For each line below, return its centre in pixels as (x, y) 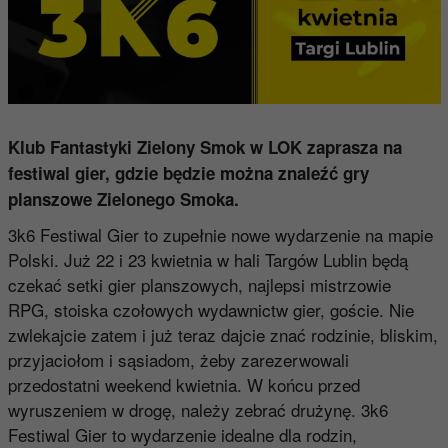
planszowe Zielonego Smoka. (123, 198)
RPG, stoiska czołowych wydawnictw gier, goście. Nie (210, 309)
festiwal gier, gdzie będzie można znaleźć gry (188, 172)
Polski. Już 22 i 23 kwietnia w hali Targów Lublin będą (207, 259)
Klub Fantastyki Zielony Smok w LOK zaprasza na (204, 146)
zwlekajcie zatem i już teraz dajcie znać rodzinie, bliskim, (222, 334)
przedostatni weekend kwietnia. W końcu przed (183, 384)
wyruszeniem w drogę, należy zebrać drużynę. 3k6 (197, 409)
